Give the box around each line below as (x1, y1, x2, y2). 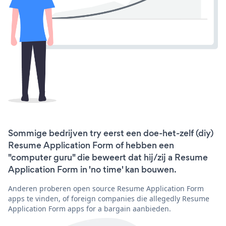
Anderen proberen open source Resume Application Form (8, 183, 204, 193)
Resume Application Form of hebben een (8, 139, 174, 151)
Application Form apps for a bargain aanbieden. (8, 203, 171, 213)
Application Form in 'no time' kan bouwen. (8, 163, 177, 176)
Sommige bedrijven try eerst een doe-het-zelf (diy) (8, 127, 213, 139)
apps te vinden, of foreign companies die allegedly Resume (8, 193, 209, 203)
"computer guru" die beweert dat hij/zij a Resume (8, 151, 208, 163)
